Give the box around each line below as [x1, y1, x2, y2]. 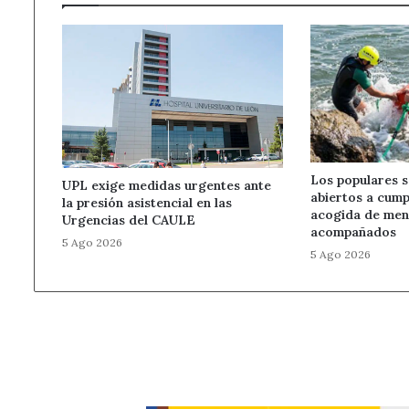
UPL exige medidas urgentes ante [62, 176, 271, 194]
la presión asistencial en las [62, 194, 232, 211]
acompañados [310, 224, 397, 241]
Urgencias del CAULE [62, 211, 195, 228]
